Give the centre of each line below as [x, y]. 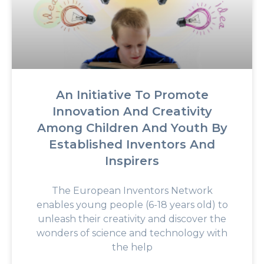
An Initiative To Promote [132, 95]
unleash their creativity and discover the [132, 219]
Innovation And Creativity [132, 111]
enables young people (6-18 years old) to [132, 204]
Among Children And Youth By [132, 128]
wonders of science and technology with [132, 233]
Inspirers [132, 161]
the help [132, 247]
